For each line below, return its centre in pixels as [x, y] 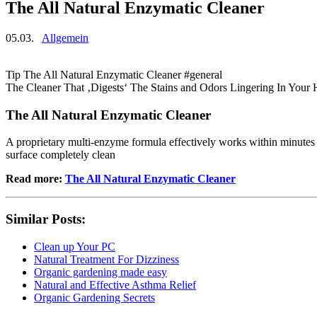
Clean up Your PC [75, 246]
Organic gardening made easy [100, 272]
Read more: [35, 179]
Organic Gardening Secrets [94, 297]
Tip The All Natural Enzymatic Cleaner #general [114, 74]
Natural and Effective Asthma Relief [115, 284]
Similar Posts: [46, 219]
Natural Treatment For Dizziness [106, 259]
